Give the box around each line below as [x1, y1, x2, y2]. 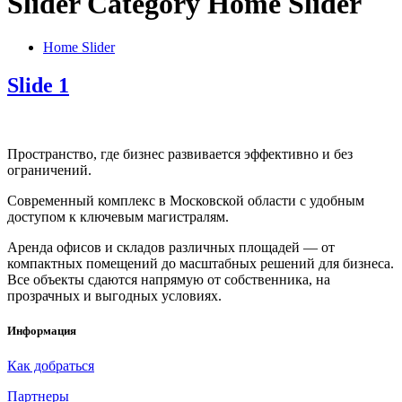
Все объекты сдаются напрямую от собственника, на [7, 272, 330, 288]
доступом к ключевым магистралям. [7, 209, 229, 225]
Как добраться [7, 358, 94, 374]
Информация [7, 324, 76, 338]
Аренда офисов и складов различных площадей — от [7, 240, 335, 256]
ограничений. [7, 162, 92, 179]
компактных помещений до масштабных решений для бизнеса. [7, 256, 394, 272]
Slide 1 [7, 74, 69, 98]
